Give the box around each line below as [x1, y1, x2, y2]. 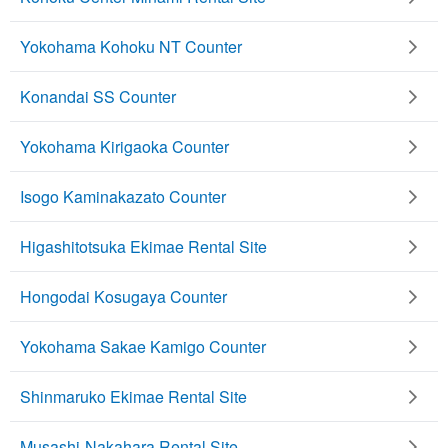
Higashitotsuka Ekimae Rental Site [20, 234, 267, 258]
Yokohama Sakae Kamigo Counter [20, 334, 266, 358]
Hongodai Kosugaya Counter [20, 284, 227, 308]
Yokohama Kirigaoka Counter [20, 134, 229, 158]
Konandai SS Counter [20, 84, 176, 108]
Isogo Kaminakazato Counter [20, 184, 226, 208]
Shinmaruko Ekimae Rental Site [20, 384, 247, 408]
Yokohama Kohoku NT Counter [20, 34, 242, 58]
